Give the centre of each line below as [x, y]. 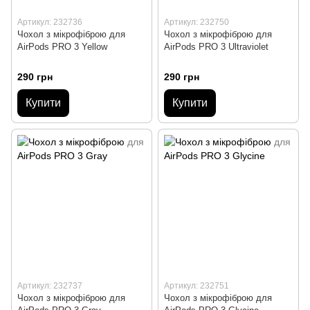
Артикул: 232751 [197, 285]
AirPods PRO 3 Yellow [62, 46]
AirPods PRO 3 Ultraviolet [216, 46]
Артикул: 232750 [197, 22]
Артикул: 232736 [50, 22]
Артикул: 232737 [50, 285]
